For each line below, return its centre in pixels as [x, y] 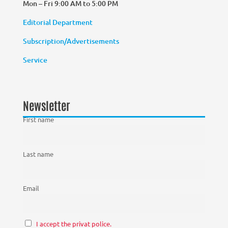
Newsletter [46, 105]
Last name [38, 154]
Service [35, 60]
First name [38, 120]
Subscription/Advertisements [71, 41]
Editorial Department [58, 22]
